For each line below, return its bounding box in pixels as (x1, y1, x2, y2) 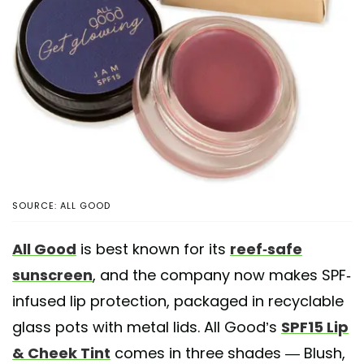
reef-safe (230, 239, 302, 260)
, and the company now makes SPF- (93, 265, 351, 286)
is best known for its (76, 239, 230, 260)
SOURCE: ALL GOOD (12, 199, 110, 213)
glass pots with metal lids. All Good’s (12, 317, 281, 338)
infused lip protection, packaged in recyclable (12, 291, 344, 312)
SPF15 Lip (281, 317, 349, 338)
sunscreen (12, 265, 93, 286)
